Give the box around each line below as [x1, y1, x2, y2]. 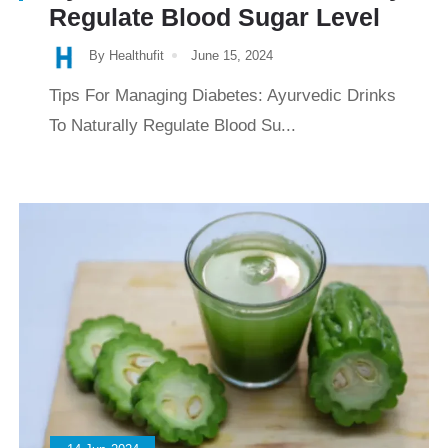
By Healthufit [89, 48, 164, 64]
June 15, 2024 [191, 48, 273, 64]
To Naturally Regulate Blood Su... [49, 115, 296, 135]
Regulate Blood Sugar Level [49, 3, 380, 32]
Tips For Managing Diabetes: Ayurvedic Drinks [49, 85, 396, 105]
